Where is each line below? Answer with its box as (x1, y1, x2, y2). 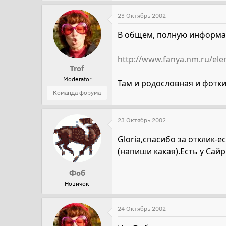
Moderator (63, 75, 91, 83)
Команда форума (53, 89, 101, 96)
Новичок (65, 180, 89, 187)
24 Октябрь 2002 (118, 205, 166, 212)
